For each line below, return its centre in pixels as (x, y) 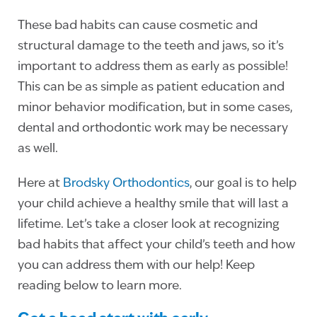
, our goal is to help (243, 184)
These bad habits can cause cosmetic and (138, 26)
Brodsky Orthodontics (126, 184)
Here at (40, 184)
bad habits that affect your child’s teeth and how (156, 246)
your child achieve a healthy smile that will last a (153, 204)
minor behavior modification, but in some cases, (155, 108)
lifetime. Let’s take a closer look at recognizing (149, 225)
